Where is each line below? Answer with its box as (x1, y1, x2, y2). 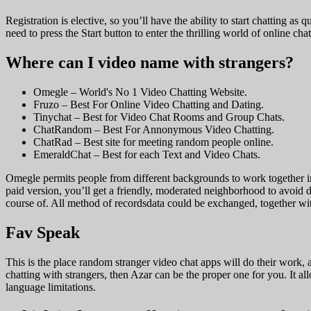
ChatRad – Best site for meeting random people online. (33, 136, 274, 149)
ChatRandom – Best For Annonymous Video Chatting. (33, 124, 274, 136)
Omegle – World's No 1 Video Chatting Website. (33, 86, 247, 99)
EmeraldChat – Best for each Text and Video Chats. (33, 149, 260, 161)
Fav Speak (6, 224, 80, 242)
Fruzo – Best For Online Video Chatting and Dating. (33, 99, 264, 111)
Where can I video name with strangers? (6, 53, 294, 72)
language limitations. (6, 280, 96, 293)
